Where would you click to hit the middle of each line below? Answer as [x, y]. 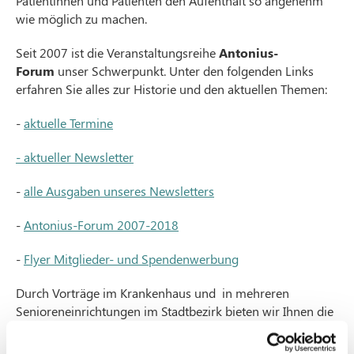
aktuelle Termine [68, 123]
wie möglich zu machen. [81, 19]
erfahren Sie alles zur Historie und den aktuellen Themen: [171, 89]
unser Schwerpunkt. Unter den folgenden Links [184, 71]
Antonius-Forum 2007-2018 [101, 225]
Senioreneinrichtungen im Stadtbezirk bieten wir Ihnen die [175, 311]
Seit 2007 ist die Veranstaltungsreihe [117, 53]
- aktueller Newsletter [75, 157]
